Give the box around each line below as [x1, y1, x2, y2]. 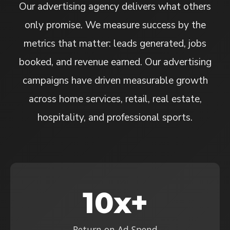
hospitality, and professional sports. [37, 111, 193, 125]
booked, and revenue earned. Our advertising [18, 55, 212, 69]
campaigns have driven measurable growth [22, 74, 208, 88]
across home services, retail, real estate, [28, 92, 202, 106]
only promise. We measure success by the [24, 18, 206, 32]
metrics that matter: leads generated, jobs [24, 37, 206, 51]
